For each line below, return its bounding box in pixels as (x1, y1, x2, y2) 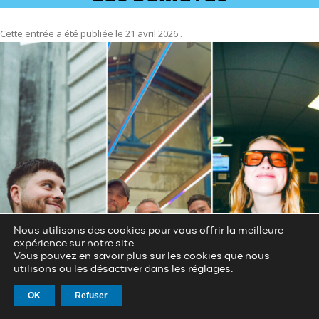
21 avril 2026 (125, 27, 178, 40)
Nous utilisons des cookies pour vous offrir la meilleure (14, 226, 283, 236)
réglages (188, 264, 231, 274)
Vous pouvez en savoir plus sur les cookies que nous (14, 251, 270, 261)
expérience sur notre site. (14, 239, 137, 249)
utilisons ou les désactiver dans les (14, 264, 188, 274)
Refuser (75, 291, 108, 300)
